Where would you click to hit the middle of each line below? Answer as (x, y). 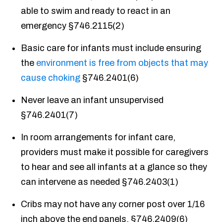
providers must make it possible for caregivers (115, 152)
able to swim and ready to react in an (96, 11)
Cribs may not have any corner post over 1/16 (113, 204)
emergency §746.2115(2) (73, 26)
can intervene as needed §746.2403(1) (100, 182)
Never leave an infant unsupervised (92, 100)
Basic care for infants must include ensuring (111, 48)
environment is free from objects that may (122, 63)
